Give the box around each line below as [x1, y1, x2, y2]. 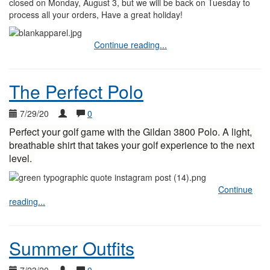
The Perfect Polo [9, 78, 143, 104]
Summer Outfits [9, 235, 134, 261]
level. [9, 151, 34, 165]
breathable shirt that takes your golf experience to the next [9, 138, 254, 152]
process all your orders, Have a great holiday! [9, 8, 183, 20]
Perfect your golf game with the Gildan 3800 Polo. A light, [9, 125, 252, 139]
